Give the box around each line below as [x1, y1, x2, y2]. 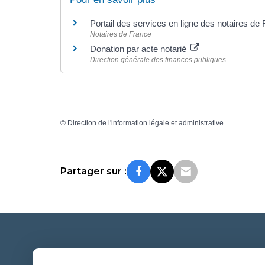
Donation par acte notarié [90, 43, 189, 54]
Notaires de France [90, 30, 151, 38]
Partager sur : [60, 166, 127, 177]
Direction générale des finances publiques [90, 55, 226, 64]
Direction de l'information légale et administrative [67, 118, 224, 127]
